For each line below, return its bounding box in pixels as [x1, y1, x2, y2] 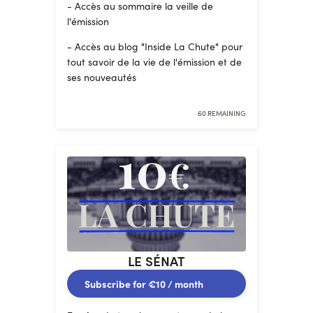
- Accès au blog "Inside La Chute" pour [67, 40, 242, 53]
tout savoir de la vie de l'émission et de [67, 55, 242, 68]
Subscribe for [85, 277, 148, 291]
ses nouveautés [67, 71, 136, 84]
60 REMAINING [198, 108, 246, 118]
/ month [166, 277, 203, 291]
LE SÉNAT [128, 252, 185, 270]
